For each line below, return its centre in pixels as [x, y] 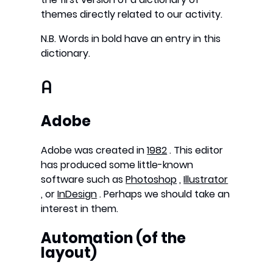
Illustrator [206, 179]
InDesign [77, 194]
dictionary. [66, 53]
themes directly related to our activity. [132, 14]
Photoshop [151, 179]
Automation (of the [114, 238]
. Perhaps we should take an [164, 194]
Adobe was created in [94, 150]
